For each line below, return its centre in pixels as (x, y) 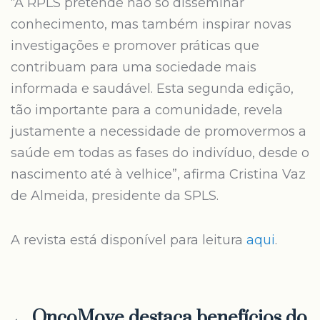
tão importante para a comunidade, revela (147, 110)
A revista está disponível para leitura (129, 240)
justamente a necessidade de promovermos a (159, 131)
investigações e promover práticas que (135, 46)
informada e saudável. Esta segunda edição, (152, 89)
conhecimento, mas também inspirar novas (151, 24)
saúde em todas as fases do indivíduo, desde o (160, 153)
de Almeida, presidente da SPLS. (116, 196)
